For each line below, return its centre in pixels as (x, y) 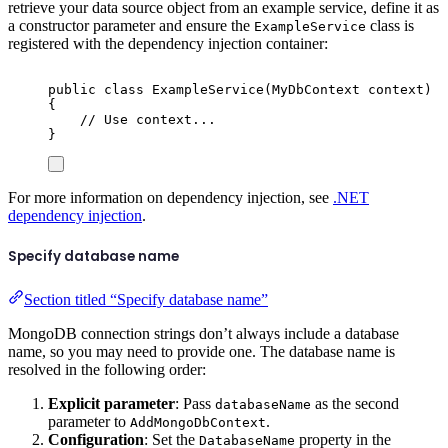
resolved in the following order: (107, 369)
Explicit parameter (111, 403)
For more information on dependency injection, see (170, 197)
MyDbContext (316, 89)
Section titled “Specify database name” (146, 299)
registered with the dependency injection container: (168, 43)
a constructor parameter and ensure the (131, 25)
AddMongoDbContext (198, 422)
